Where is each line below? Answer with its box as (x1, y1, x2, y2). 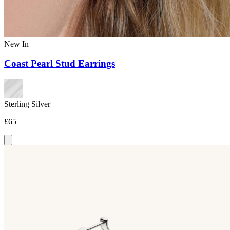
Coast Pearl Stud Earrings (4, 58, 115, 69)
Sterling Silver (4, 100, 50, 109)
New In (4, 39, 29, 48)
